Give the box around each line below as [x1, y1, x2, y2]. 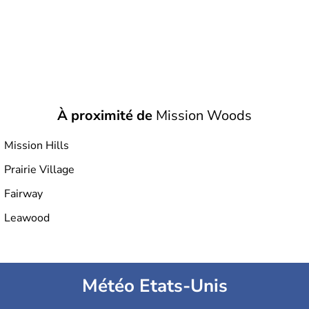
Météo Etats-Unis [81, 274, 228, 298]
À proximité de [57, 106, 152, 125]
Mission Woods [152, 106, 252, 125]
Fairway [4, 186, 43, 201]
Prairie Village [4, 162, 74, 177]
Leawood [4, 210, 50, 226]
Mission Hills [4, 138, 69, 153]
